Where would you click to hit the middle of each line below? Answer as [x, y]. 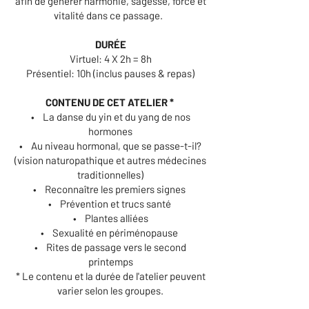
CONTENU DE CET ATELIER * [110, 102]
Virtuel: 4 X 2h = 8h [110, 59]
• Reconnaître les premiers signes [110, 189]
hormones [110, 131]
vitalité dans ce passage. [110, 15]
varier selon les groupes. [110, 290]
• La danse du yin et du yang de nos [110, 117]
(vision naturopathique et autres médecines [110, 160]
